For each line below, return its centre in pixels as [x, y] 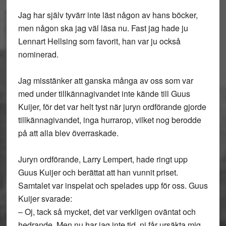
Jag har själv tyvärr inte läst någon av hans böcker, [108, 15]
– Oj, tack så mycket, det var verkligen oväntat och [107, 212]
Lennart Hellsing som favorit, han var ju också [99, 41]
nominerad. [38, 54]
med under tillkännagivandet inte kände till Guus [104, 94]
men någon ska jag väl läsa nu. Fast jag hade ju [103, 28]
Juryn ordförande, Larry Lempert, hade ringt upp [103, 159]
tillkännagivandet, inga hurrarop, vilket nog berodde [109, 120]
